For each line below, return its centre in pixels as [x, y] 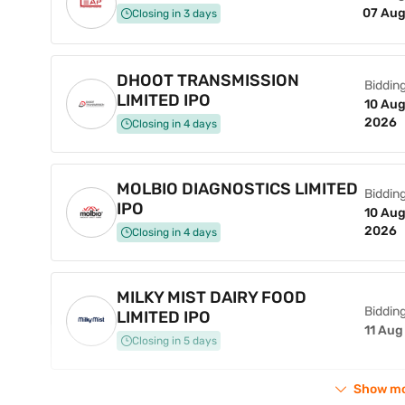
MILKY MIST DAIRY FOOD [212, 297]
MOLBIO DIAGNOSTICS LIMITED [237, 189]
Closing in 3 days [174, 14]
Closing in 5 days [174, 341]
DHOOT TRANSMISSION [208, 80]
